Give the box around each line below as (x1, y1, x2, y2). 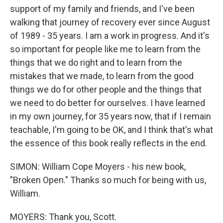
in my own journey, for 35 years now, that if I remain (10, 111, 211, 121)
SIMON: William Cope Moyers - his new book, (10, 161, 186, 172)
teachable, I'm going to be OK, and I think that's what (10, 124, 213, 135)
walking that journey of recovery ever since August (10, 16, 210, 27)
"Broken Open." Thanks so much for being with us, (10, 174, 206, 185)
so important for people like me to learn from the (10, 43, 201, 54)
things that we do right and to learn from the (10, 57, 182, 68)
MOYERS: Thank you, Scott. (10, 211, 116, 222)
